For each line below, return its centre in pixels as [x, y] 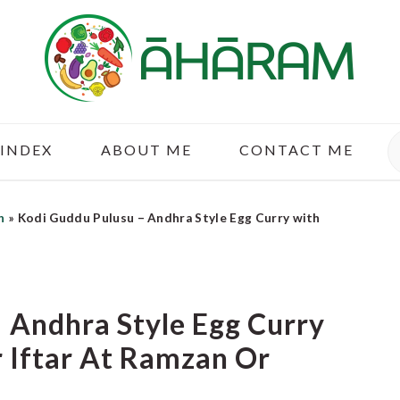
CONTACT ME [296, 150]
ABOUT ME [146, 150]
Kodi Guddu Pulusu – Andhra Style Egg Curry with [169, 218]
